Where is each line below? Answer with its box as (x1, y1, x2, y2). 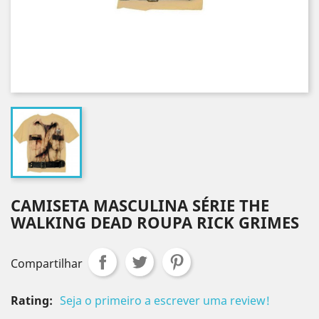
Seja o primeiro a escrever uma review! (60, 293, 270, 308)
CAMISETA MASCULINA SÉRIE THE (11, 194, 269, 216)
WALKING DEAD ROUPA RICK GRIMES (11, 211, 299, 233)
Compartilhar (11, 256, 83, 271)
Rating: (11, 293, 53, 308)
